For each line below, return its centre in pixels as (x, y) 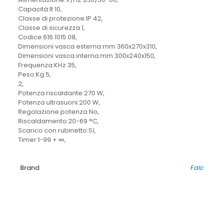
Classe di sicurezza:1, (51, 28)
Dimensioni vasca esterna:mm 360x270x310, (87, 47)
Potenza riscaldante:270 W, (61, 93)
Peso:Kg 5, (34, 75)
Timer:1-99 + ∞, (42, 140)
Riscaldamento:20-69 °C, (58, 121)
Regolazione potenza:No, (58, 112)
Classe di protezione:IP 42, (60, 19)
